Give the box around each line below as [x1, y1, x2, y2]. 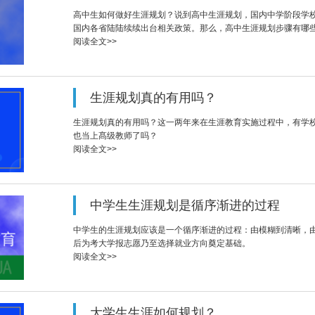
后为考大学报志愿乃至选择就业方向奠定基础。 [73, 238, 250, 248]
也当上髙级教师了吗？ [73, 131, 157, 141]
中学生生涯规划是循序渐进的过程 [90, 198, 280, 212]
